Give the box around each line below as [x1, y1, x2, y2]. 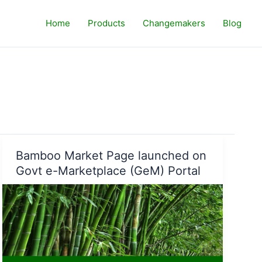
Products [88, 18, 125, 29]
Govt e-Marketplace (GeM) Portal [15, 163, 201, 178]
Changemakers [143, 18, 205, 29]
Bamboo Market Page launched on [15, 148, 206, 163]
